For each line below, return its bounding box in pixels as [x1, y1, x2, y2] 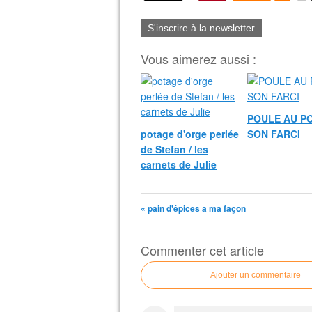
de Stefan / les [141, 142, 208, 156]
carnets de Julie [141, 157, 217, 171]
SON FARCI [247, 127, 300, 141]
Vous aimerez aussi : [141, 49, 256, 68]
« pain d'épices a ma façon [141, 202, 246, 214]
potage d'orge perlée [141, 127, 239, 141]
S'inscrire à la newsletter [148, 22, 255, 33]
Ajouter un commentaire [210, 270, 301, 280]
